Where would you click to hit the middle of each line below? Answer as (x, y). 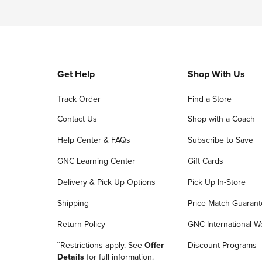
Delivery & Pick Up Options (106, 182)
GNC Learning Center (96, 161)
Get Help (76, 75)
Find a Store (210, 99)
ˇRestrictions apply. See (101, 246)
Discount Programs (223, 246)
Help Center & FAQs (94, 140)
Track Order (79, 99)
